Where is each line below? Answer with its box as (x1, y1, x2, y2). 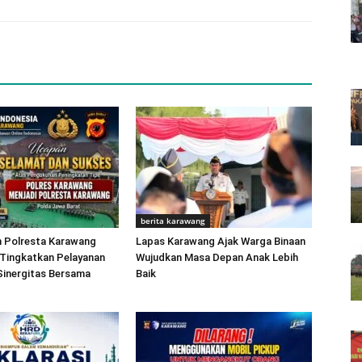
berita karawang (141, 215, 205, 226)
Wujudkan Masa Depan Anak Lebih (136, 251, 298, 263)
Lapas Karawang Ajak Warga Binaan (136, 235, 305, 247)
